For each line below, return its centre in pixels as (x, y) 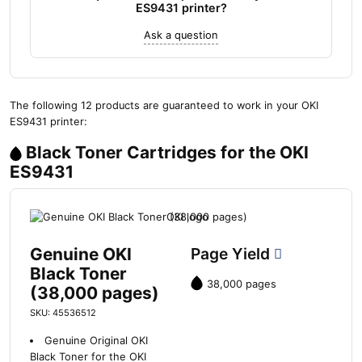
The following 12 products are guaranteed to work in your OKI (164, 106)
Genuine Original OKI (96, 340)
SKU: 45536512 (63, 312)
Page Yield (232, 253)
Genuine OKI (81, 254)
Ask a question (181, 36)
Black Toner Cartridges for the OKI (167, 153)
